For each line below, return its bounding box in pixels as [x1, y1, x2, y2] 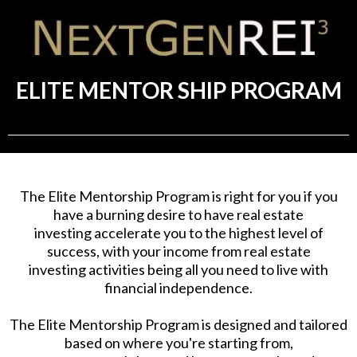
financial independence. [104, 278, 253, 296]
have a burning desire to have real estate [53, 205, 304, 223]
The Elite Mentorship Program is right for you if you [19, 186, 338, 205]
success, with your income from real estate [46, 241, 311, 260]
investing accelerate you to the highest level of [33, 223, 324, 241]
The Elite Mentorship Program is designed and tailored [10, 315, 347, 333]
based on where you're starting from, [64, 333, 293, 351]
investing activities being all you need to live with [29, 260, 328, 278]
